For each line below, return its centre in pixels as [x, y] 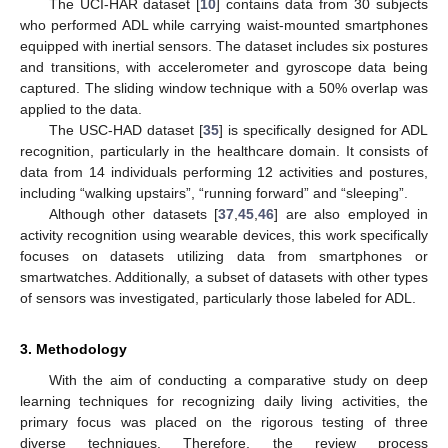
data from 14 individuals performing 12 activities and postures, [224, 171]
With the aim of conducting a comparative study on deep [238, 379]
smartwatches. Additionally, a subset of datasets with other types [224, 276]
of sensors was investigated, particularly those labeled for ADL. [218, 297]
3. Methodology [73, 348]
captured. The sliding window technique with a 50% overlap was [224, 87]
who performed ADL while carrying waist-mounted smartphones [224, 24]
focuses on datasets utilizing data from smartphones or [224, 255]
